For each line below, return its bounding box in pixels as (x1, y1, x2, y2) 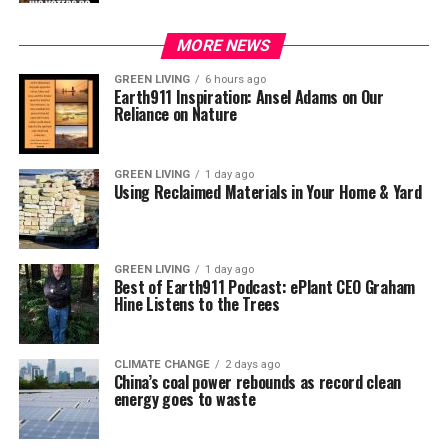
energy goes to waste (113, 386, 256, 411)
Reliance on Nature (113, 101, 237, 126)
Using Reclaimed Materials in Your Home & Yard (113, 179, 422, 204)
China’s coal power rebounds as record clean (113, 369, 401, 394)
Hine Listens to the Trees (113, 291, 280, 316)
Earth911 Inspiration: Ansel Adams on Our (113, 84, 384, 109)
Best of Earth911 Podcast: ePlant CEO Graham (113, 274, 415, 299)
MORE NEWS (175, 35, 274, 55)
